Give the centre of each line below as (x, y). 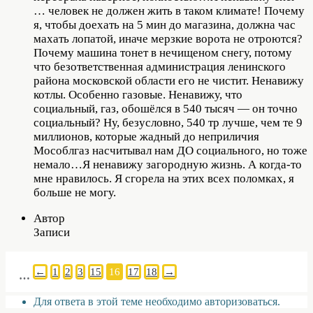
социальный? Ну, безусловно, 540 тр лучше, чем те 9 (168, 122)
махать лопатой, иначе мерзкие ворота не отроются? (168, 38)
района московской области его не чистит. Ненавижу (169, 80)
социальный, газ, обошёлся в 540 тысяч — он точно (166, 108)
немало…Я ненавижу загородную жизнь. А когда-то (168, 164)
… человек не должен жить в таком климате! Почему (169, 10)
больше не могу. (75, 192)
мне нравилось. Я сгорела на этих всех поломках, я (164, 178)
